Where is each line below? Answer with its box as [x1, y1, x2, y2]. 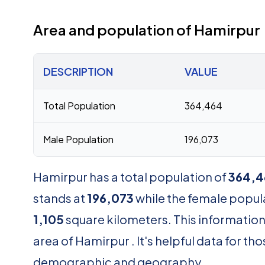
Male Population [43, 133, 114, 146]
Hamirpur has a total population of [33, 169, 228, 184]
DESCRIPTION [43, 64, 113, 78]
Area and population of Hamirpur [33, 21, 260, 38]
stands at [33, 190, 87, 205]
